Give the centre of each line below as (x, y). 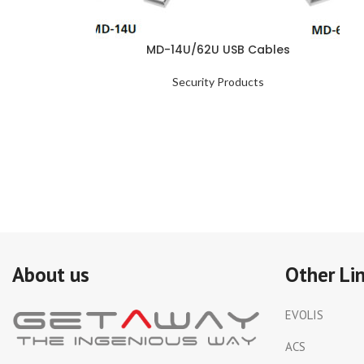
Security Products (218, 82)
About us (51, 275)
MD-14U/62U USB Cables (218, 50)
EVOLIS (304, 315)
